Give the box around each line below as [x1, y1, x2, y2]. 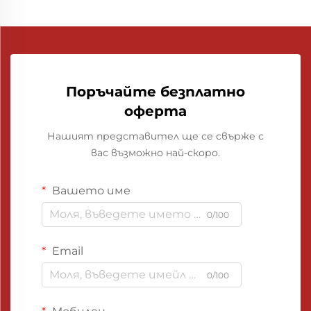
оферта [124, 102, 187, 119]
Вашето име [49, 183, 131, 197]
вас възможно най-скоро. [91, 146, 220, 159]
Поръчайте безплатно [66, 83, 245, 100]
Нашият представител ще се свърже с [47, 129, 264, 142]
